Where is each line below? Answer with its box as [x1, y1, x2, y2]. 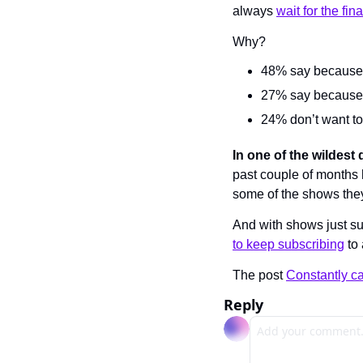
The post [233, 268, 286, 282]
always [233, 4, 276, 18]
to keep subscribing [233, 237, 344, 251]
